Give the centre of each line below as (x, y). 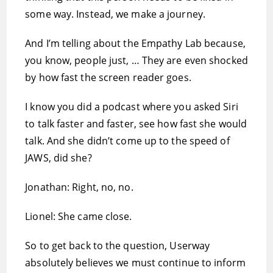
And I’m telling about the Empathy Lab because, (135, 43)
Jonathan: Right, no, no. (79, 187)
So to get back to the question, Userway (118, 246)
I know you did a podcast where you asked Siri (132, 107)
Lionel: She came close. (79, 216)
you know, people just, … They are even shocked (136, 60)
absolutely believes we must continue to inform (135, 263)
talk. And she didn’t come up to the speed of (127, 141)
